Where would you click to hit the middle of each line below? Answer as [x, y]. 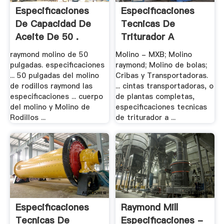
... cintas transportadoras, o [165, 86]
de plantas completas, [155, 96]
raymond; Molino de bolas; [161, 65]
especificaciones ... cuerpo [56, 96]
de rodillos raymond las [51, 86]
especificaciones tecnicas [161, 107]
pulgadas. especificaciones [57, 65]
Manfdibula [145, 50]
